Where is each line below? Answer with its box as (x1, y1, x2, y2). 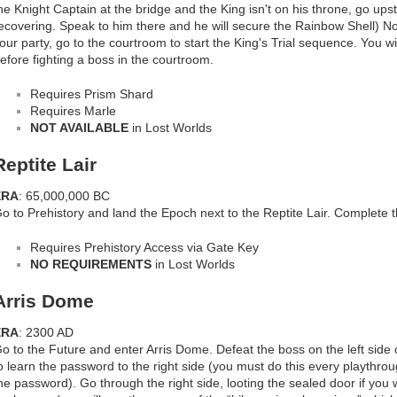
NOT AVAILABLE (30, 120, 128, 135)
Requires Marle (30, 103, 116, 118)
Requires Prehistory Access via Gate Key (30, 239, 259, 254)
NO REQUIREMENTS (30, 256, 152, 271)
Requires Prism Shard (30, 86, 153, 101)
